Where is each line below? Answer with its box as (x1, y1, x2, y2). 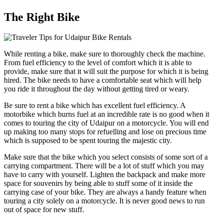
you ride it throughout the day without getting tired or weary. (4, 85, 189, 93)
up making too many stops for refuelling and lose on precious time (4, 127, 206, 136)
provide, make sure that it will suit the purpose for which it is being (4, 67, 208, 76)
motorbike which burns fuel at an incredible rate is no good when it (4, 110, 209, 119)
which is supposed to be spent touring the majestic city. (4, 136, 172, 145)
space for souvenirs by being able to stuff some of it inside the (4, 179, 193, 188)
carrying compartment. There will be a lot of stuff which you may (4, 162, 204, 170)
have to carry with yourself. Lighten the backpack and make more (4, 170, 205, 179)
